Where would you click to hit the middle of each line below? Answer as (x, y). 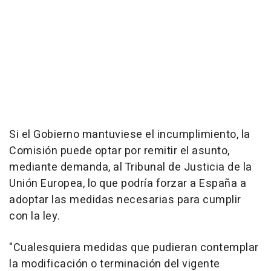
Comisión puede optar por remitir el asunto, (119, 151)
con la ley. (35, 217)
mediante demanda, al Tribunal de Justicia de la (131, 168)
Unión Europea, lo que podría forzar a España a (128, 184)
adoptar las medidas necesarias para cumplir (125, 200)
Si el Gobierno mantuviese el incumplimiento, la (130, 135)
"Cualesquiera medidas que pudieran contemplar (134, 248)
